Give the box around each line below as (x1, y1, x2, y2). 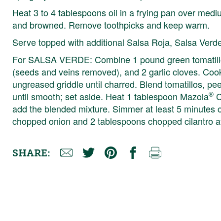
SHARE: (12, 147, 51, 159)
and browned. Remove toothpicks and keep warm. (12, 18, 210, 31)
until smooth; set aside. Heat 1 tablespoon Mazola (12, 89, 209, 103)
